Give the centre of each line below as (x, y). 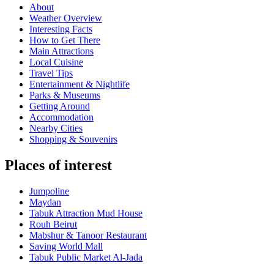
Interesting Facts (61, 29)
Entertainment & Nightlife (80, 84)
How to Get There (65, 40)
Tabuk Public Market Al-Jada (86, 257)
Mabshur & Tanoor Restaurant (88, 235)
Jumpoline (49, 191)
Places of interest (58, 165)
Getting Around (60, 106)
